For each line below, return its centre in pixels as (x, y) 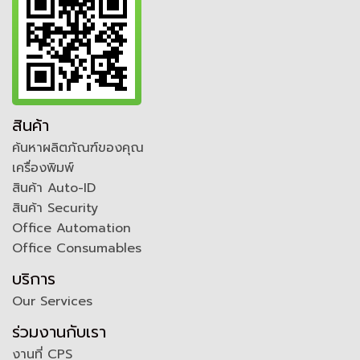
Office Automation (72, 228)
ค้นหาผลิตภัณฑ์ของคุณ (78, 147)
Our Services (52, 301)
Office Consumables (77, 248)
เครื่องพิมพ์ (43, 168)
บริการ (34, 278)
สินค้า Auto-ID (54, 188)
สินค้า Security (55, 208)
